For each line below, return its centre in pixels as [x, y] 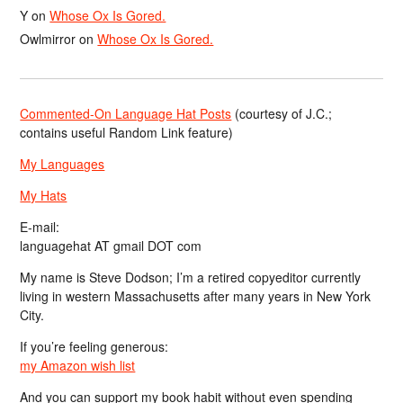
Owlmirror [48, 39]
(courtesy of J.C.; [282, 114]
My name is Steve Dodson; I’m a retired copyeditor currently [191, 278]
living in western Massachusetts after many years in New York [196, 296]
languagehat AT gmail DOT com [111, 246]
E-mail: [40, 227]
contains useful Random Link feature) [127, 133]
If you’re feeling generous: [94, 347]
